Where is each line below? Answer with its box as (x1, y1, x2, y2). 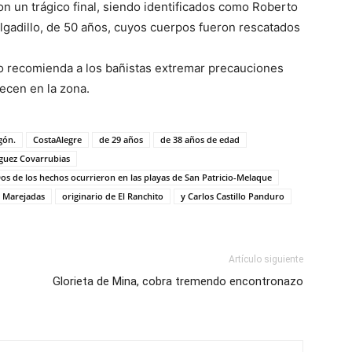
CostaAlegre (33, 134, 82, 145)
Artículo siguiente (229, 254, 303, 265)
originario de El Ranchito (62, 190, 163, 202)
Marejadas (2, 190, 45, 202)
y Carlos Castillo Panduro (181, 190, 284, 202)
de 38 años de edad (160, 134, 240, 145)
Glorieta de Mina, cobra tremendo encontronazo (53, 274, 303, 288)
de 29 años (99, 134, 143, 145)
